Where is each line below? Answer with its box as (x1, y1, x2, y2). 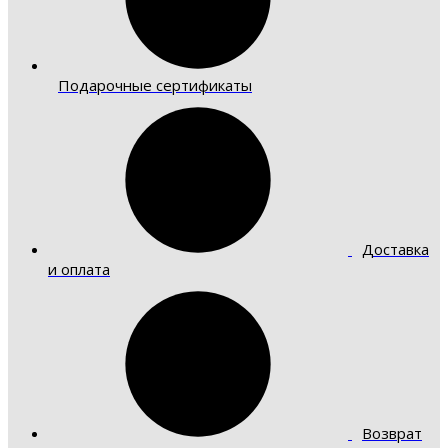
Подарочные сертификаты (58, 74, 252, 95)
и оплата (48, 258, 110, 279)
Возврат (362, 422, 422, 443)
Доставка (362, 238, 429, 259)
